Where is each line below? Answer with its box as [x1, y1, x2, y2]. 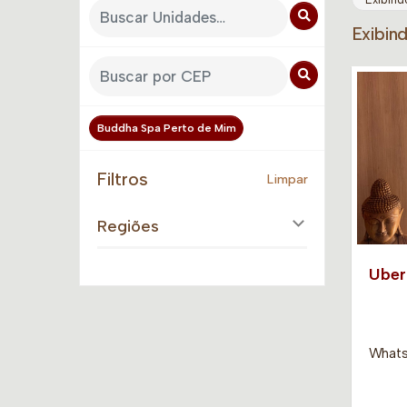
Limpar [267, 170, 309, 187]
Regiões [97, 215, 159, 236]
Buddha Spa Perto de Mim [96, 121, 236, 134]
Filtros [96, 167, 148, 190]
